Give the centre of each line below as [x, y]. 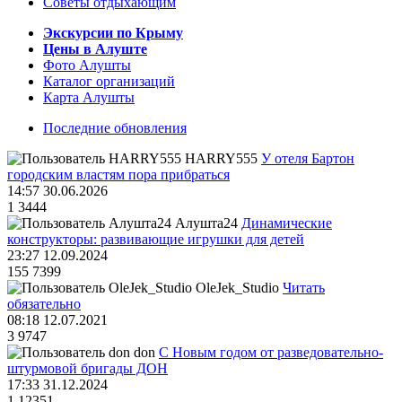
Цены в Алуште [95, 49]
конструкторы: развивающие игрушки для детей [156, 240]
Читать [304, 288]
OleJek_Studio [237, 288]
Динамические [287, 223]
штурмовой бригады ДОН [87, 369]
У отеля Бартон [308, 159]
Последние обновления [115, 128]
